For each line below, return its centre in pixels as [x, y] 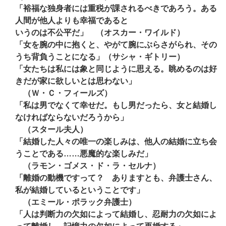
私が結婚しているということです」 [80, 190]
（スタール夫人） [51, 129]
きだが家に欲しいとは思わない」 [76, 81]
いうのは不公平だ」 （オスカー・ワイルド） [100, 33]
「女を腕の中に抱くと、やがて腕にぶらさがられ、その [116, 45]
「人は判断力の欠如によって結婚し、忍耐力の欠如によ [116, 214]
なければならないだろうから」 [72, 117]
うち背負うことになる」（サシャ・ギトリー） [100, 57]
